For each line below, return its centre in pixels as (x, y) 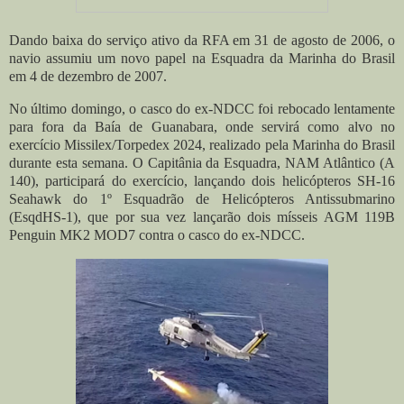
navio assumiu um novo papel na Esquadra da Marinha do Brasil (202, 59)
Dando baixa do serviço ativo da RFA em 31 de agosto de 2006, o (202, 41)
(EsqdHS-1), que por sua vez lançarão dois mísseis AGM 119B (202, 216)
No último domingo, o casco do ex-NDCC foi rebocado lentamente (202, 108)
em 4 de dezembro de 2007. (88, 77)
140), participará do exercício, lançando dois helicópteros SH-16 (202, 180)
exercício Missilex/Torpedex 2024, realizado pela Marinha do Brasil (202, 144)
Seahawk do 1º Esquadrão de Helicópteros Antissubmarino (202, 198)
